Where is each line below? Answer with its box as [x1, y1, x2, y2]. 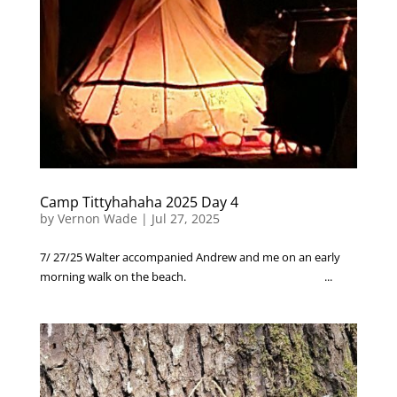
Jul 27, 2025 [151, 209, 220, 227]
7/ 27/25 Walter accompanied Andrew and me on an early [39, 248, 340, 265]
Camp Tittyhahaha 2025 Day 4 [39, 191, 238, 212]
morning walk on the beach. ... [39, 268, 332, 284]
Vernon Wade [57, 209, 137, 227]
